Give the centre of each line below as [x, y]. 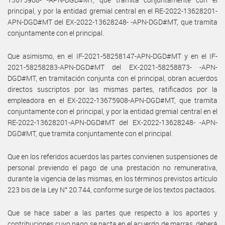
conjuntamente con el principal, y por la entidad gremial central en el [113, 111]
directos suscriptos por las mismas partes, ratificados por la [113, 89]
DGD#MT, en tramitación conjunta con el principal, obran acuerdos [113, 78]
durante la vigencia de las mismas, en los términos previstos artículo [113, 178]
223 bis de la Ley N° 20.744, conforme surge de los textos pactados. [112, 189]
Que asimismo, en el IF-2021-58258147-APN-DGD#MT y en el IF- [113, 56]
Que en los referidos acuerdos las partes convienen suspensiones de [113, 156]
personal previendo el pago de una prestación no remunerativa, [113, 167]
